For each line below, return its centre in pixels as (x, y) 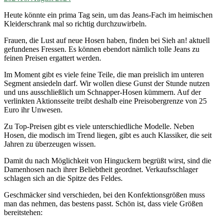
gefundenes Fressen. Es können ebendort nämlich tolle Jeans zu (102, 49)
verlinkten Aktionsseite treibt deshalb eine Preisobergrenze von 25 (105, 101)
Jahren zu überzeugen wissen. (50, 144)
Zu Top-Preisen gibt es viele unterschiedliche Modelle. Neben (99, 126)
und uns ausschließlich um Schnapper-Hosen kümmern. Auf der (102, 92)
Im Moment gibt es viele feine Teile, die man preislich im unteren (104, 74)
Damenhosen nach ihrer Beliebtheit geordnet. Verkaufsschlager (101, 169)
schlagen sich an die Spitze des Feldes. (63, 178)
